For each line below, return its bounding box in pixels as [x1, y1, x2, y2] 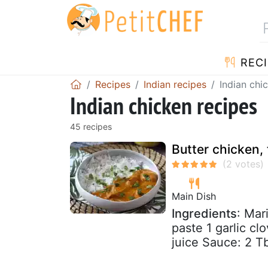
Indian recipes [144, 78, 206, 90]
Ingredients [172, 206, 237, 221]
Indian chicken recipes [70, 89, 257, 121]
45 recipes [70, 121, 112, 132]
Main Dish [172, 190, 216, 202]
